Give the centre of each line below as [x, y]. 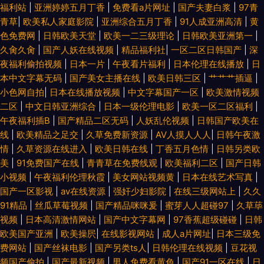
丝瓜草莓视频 [62, 205]
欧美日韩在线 [123, 149]
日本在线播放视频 [86, 92]
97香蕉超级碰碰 [206, 220]
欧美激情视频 [233, 92]
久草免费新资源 [118, 135]
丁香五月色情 [183, 149]
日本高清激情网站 [62, 220]
